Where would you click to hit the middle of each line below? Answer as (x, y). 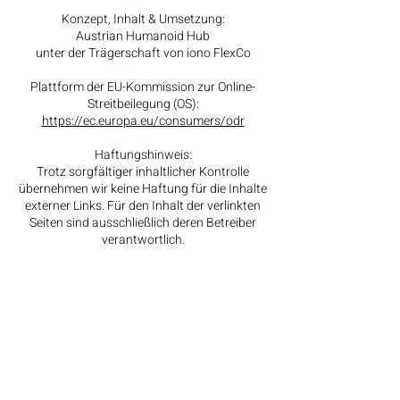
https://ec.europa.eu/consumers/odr (143, 121)
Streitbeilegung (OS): (143, 104)
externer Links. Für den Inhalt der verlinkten (143, 206)
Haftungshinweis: (143, 155)
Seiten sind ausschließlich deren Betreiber (143, 223)
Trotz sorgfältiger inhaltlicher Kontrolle (143, 172)
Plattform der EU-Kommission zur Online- (143, 87)
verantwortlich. (143, 240)
